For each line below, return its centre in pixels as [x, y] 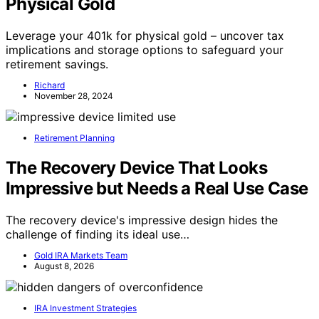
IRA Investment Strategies [85, 308]
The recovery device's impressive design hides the [142, 220]
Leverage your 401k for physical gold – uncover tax [145, 35]
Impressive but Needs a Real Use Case [157, 188]
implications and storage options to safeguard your [145, 49]
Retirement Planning [74, 137]
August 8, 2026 [64, 266]
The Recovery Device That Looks [136, 167]
